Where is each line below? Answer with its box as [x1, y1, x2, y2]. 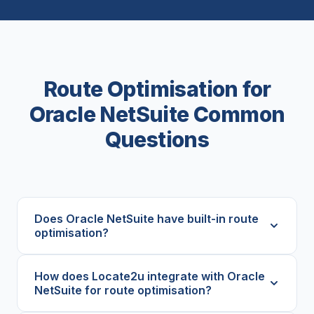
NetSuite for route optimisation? [34, 283, 212, 297]
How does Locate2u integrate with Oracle [34, 269, 265, 283]
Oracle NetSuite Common [29, 102, 285, 127]
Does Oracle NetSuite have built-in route [34, 212, 259, 226]
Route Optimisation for [43, 76, 271, 102]
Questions [104, 127, 210, 152]
